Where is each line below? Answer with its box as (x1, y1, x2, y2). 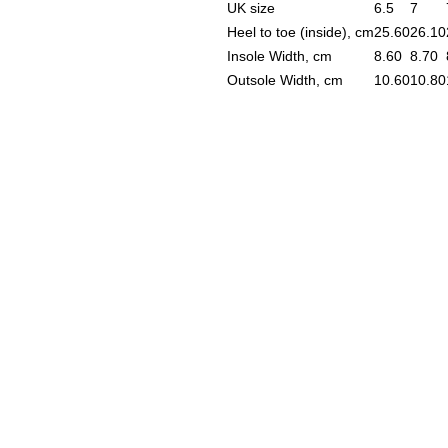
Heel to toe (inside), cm (227, 24, 374, 40)
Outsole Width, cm (227, 72, 343, 88)
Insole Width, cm (227, 48, 332, 64)
